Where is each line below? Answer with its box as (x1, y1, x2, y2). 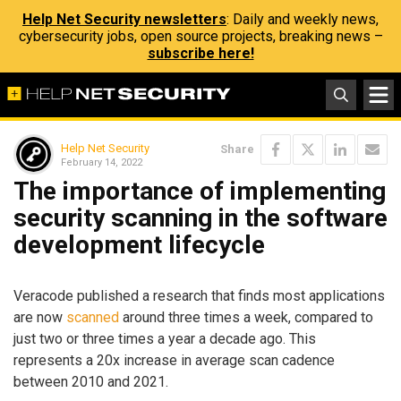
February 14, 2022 (61, 156, 142, 168)
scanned (66, 308, 119, 326)
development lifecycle (13, 230, 265, 260)
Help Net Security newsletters (22, 11, 226, 28)
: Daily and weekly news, (226, 11, 379, 28)
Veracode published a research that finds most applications (13, 286, 385, 304)
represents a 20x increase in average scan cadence (13, 351, 335, 369)
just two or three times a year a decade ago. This (13, 329, 316, 347)
